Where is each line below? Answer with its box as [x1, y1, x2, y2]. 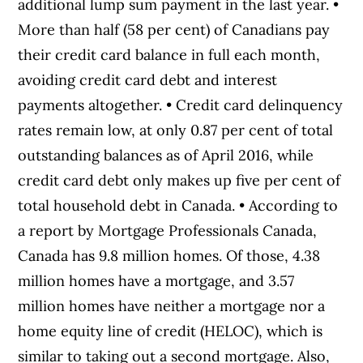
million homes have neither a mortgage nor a [18, 296, 326, 315]
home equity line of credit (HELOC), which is [18, 321, 323, 340]
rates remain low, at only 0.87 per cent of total [18, 120, 334, 139]
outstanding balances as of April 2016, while [18, 145, 314, 164]
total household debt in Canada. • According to [18, 195, 339, 215]
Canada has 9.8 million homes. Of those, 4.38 [18, 246, 321, 265]
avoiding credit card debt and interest [18, 70, 278, 89]
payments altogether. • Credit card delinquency [18, 95, 344, 114]
